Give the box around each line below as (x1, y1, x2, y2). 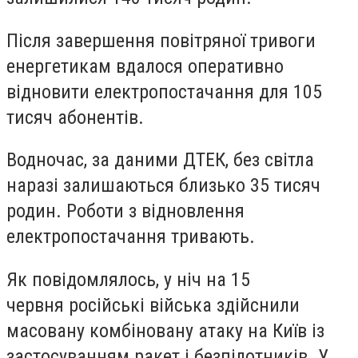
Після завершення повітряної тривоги (6, 29, 316, 52)
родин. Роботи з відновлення (6, 200, 245, 223)
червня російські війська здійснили (6, 293, 300, 316)
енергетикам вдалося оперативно (6, 54, 284, 78)
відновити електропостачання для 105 (6, 80, 322, 103)
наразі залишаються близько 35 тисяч (6, 174, 320, 197)
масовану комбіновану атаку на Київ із (6, 319, 324, 342)
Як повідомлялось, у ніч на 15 (6, 268, 250, 291)
